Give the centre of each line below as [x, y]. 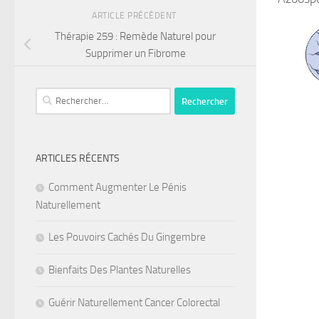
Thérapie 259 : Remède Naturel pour [135, 37]
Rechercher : [62, 96]
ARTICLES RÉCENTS [78, 159]
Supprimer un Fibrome [135, 54]
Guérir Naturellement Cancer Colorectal [134, 303]
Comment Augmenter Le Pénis [117, 188]
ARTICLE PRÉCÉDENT [135, 15]
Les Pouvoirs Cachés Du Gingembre [127, 237]
